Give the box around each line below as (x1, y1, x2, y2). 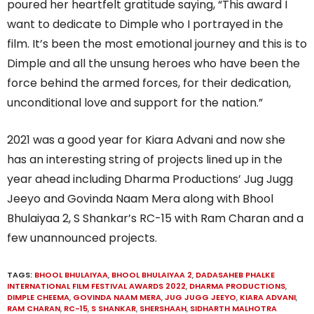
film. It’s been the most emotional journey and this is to (7, 35, 307, 52)
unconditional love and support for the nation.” (7, 94, 263, 111)
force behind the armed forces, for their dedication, (7, 74, 291, 91)
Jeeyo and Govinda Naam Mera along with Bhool (7, 190, 273, 207)
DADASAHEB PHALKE (196, 268, 275, 280)
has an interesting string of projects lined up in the (7, 151, 282, 168)
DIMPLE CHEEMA (7, 291, 69, 303)
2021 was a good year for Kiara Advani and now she (7, 131, 285, 148)
